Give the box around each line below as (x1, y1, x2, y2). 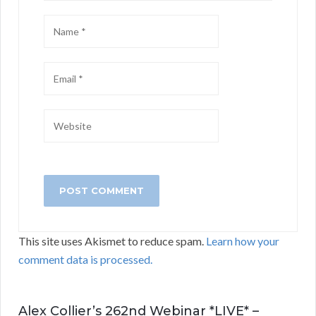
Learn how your (206, 233, 279, 248)
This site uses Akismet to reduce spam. (18, 233, 206, 248)
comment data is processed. (18, 252, 152, 266)
